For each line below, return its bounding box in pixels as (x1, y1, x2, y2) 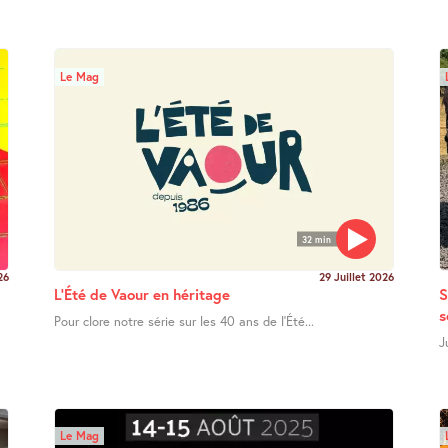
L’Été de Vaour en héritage (53, 284, 230, 305)
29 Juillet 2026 (319, 269, 395, 285)
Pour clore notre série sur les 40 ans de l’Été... (53, 312, 314, 330)
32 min (301, 233, 331, 245)
